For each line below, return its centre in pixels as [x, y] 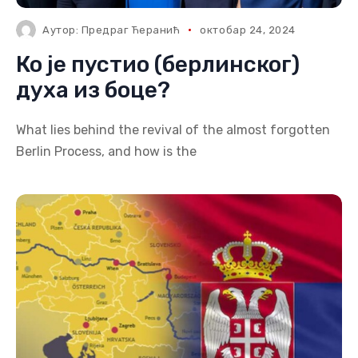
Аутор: [62, 30]
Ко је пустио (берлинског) [158, 64]
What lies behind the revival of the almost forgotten [173, 130]
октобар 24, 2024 [248, 30]
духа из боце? [93, 90]
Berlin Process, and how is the [106, 151]
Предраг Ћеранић [131, 30]
